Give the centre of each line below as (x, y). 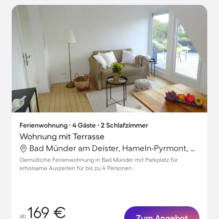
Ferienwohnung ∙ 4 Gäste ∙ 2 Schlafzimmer (84, 125)
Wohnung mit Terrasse (62, 136)
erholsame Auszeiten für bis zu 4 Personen (76, 168)
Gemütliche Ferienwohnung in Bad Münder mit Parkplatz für (99, 160)
